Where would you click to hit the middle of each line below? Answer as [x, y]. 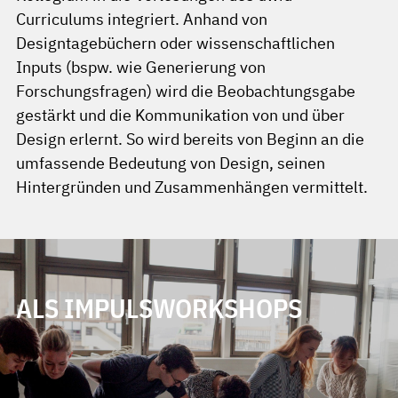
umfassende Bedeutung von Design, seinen [171, 163]
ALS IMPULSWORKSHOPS [159, 308]
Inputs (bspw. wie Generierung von [141, 67]
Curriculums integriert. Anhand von [142, 19]
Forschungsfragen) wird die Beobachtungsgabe [186, 91]
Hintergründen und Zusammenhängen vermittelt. [192, 187]
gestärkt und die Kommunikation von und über [180, 115]
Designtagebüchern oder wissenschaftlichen [175, 43]
